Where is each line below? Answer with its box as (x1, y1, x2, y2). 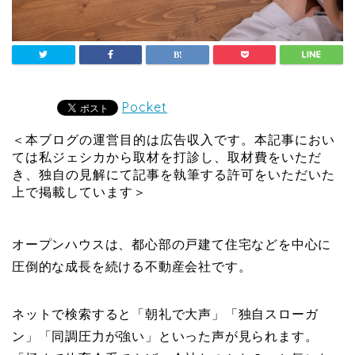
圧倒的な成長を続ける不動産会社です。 (12, 258, 252, 274)
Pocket (122, 98, 167, 115)
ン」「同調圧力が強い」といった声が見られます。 (12, 327, 319, 344)
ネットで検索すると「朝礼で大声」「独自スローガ (12, 305, 319, 322)
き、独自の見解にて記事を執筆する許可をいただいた (12, 166, 335, 182)
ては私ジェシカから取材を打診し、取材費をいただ (12, 148, 322, 165)
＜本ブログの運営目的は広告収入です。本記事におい (12, 131, 335, 147)
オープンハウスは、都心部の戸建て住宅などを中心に (12, 235, 332, 252)
